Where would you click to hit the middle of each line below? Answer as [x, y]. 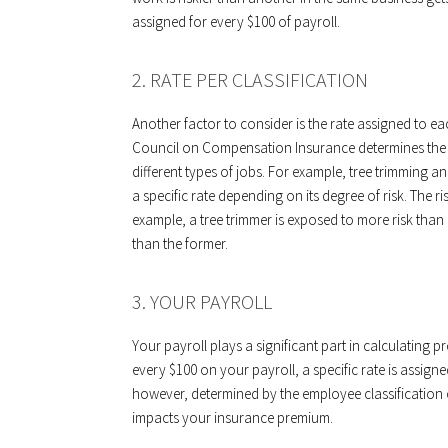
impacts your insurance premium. [232, 417]
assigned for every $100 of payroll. [236, 21]
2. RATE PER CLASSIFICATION [250, 79]
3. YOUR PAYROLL [202, 301]
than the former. [180, 243]
